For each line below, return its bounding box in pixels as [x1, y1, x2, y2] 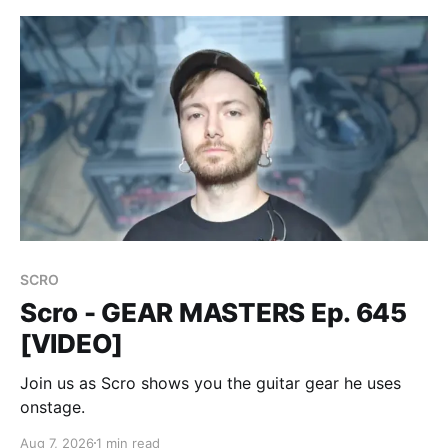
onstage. [20, 396, 85, 417]
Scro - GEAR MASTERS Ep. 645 [20, 296, 407, 328]
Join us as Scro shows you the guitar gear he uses [20, 372, 401, 393]
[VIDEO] [20, 327, 124, 359]
